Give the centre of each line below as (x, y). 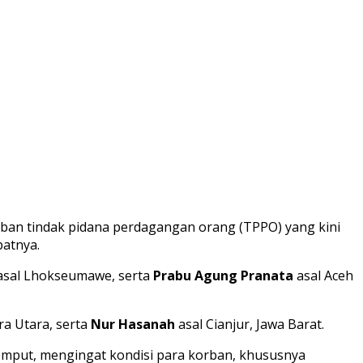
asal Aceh (323, 276)
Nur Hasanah (133, 325)
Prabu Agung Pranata (223, 276)
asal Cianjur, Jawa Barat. (250, 325)
